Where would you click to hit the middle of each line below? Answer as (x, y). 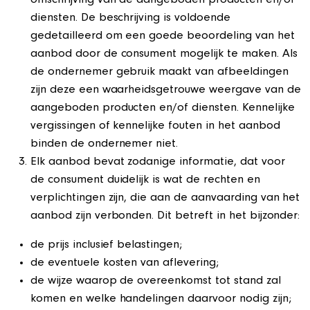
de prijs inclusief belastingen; (107, 246)
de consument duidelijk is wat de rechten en (145, 181)
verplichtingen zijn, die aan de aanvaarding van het (165, 199)
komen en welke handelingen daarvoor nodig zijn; (161, 300)
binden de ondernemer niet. (104, 145)
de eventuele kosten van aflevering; (125, 264)
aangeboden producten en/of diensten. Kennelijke (163, 109)
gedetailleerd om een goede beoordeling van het (163, 37)
